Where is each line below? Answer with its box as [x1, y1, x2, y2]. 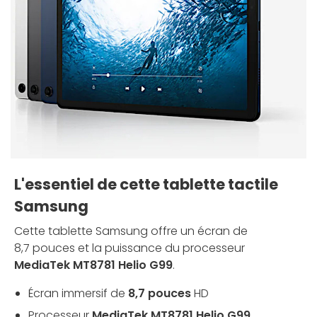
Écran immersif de [28, 285, 128, 302]
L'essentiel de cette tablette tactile [14, 174, 278, 195]
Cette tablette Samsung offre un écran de [14, 223, 248, 240]
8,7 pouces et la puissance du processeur [14, 240, 245, 257]
